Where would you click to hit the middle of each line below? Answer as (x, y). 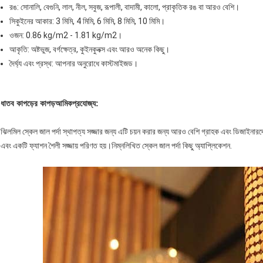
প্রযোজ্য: (85, 104)
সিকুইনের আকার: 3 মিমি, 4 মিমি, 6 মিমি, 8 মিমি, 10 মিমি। (87, 21)
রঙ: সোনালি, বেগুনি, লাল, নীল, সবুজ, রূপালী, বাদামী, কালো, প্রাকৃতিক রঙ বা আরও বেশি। (124, 7)
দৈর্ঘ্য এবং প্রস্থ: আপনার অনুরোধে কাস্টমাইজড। (74, 64)
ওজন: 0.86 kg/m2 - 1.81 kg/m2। (66, 36)
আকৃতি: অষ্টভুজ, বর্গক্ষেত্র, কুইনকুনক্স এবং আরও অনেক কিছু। (90, 50)
